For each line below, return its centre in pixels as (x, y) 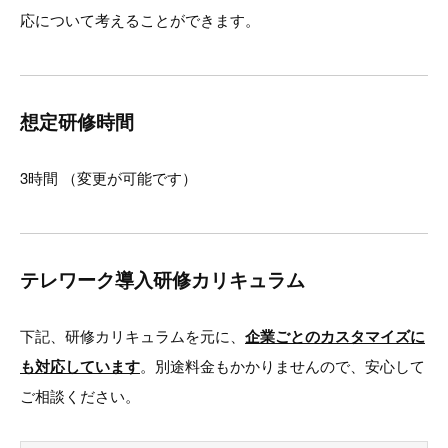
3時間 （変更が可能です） (108, 177)
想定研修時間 (77, 121)
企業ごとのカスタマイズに (335, 335)
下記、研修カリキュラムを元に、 (132, 335)
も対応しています (80, 365)
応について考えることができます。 (140, 19)
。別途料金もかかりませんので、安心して (282, 365)
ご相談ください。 (80, 395)
